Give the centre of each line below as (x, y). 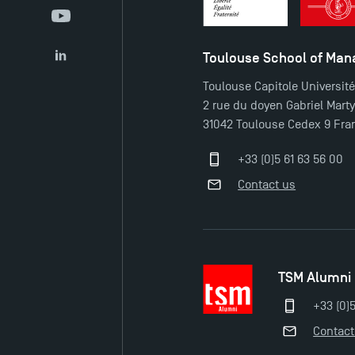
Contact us (267, 185)
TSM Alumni (315, 278)
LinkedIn (83, 64)
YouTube (83, 24)
